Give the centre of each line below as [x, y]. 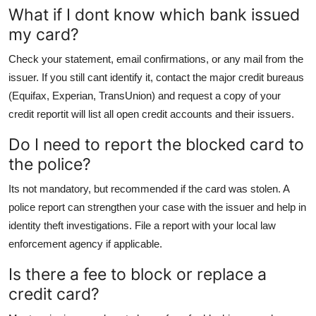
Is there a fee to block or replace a [138, 274]
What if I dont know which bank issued [154, 14]
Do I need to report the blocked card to [156, 144]
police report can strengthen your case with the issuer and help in [157, 207]
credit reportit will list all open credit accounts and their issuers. [151, 114]
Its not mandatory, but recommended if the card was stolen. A [149, 188]
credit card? [54, 293]
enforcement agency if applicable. [85, 243]
